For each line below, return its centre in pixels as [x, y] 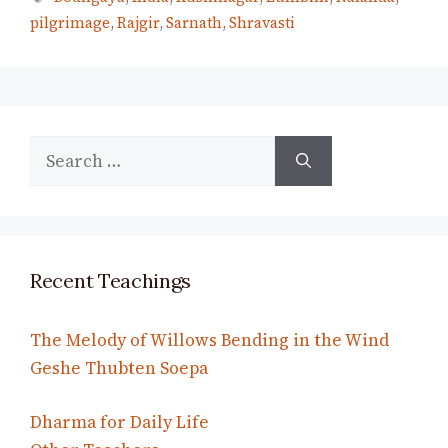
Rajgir [138, 23]
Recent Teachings [111, 281]
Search [57, 149]
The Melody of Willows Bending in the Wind [209, 340]
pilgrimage [70, 23]
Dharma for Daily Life [119, 421]
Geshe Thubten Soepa [119, 368]
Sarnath [194, 23]
